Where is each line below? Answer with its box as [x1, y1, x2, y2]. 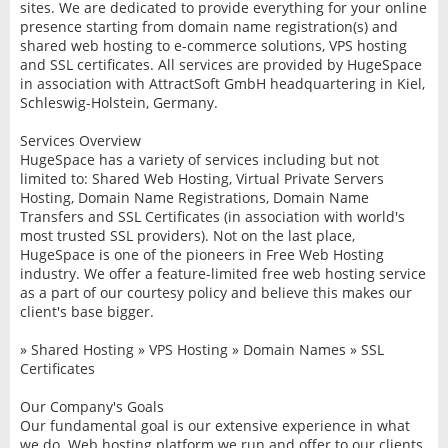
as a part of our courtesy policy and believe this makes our [19, 283, 412, 303]
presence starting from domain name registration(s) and [19, 17, 398, 37]
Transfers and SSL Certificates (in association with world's [19, 207, 405, 227]
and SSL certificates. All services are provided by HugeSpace [19, 55, 422, 75]
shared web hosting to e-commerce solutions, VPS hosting [19, 36, 407, 56]
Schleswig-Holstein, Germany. [19, 93, 218, 113]
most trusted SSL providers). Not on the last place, [19, 226, 355, 246]
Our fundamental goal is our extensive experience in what [19, 416, 410, 436]
